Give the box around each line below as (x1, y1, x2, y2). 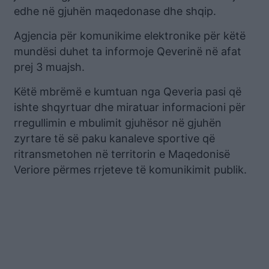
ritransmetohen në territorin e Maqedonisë (14, 148, 230, 161)
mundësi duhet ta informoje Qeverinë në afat (14, 45, 241, 58)
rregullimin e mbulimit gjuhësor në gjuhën (14, 116, 222, 130)
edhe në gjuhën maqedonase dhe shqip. (14, 5, 216, 18)
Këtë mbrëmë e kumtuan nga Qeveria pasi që (14, 85, 241, 98)
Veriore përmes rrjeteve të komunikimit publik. (14, 163, 247, 177)
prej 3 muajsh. (14, 61, 85, 74)
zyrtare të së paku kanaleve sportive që (14, 132, 215, 145)
